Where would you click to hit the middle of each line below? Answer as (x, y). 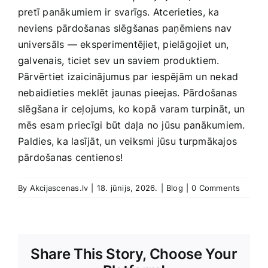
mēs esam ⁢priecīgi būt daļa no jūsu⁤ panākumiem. (132, 125)
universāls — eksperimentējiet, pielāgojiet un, (124, 45)
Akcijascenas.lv (59, 188)
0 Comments (216, 188)
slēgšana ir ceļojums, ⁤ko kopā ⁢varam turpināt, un (131, 109)
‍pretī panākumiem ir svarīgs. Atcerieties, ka (119, 12)
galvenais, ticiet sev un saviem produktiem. (119, 61)
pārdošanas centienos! (71, 158)
